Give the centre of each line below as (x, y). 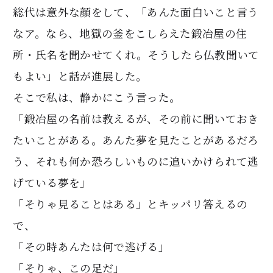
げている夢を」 (52, 182)
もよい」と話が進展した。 (80, 76)
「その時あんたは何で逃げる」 (91, 246)
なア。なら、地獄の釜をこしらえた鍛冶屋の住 (130, 33)
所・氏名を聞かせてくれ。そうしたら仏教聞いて (136, 54)
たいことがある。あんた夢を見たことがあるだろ (136, 140)
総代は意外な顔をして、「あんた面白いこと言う (136, 12)
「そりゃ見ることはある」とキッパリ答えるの (130, 204)
